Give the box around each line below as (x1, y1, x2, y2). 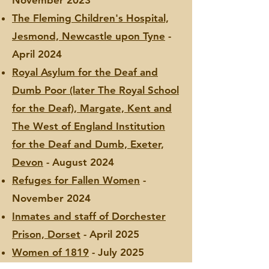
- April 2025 (80, 228, 139, 240)
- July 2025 (89, 246, 144, 258)
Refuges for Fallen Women (12, 174, 140, 186)
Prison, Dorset (12, 228, 80, 240)
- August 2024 (43, 156, 114, 168)
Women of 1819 (12, 246, 89, 258)
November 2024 (12, 192, 91, 204)
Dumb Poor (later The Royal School (12, 84, 179, 96)
